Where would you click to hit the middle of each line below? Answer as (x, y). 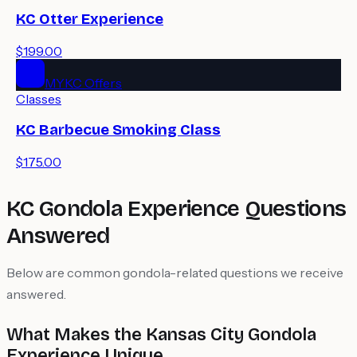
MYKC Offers (83, 82)
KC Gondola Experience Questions (177, 209)
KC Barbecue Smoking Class (118, 130)
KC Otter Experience (90, 20)
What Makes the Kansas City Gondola (161, 335)
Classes (39, 98)
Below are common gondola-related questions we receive (175, 273)
